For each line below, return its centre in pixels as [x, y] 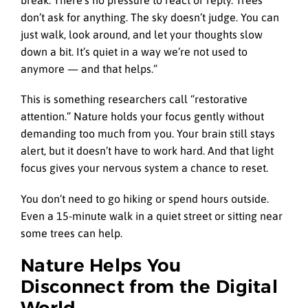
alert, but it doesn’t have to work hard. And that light [147, 151]
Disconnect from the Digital [150, 286]
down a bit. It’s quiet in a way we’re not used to [134, 52]
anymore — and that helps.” [89, 69]
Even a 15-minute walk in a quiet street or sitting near [152, 216]
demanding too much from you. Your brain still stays [148, 134]
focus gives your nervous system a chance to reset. [144, 168]
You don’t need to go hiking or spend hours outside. [145, 198]
